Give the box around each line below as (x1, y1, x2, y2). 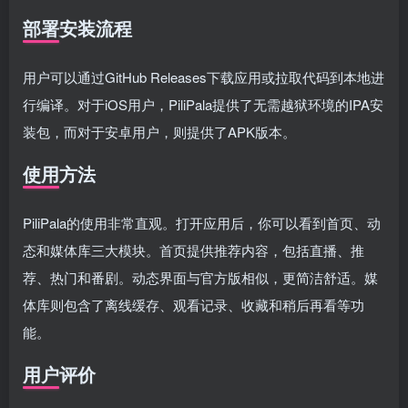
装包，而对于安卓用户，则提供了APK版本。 (23, 122, 296, 141)
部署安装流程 (23, 15, 132, 41)
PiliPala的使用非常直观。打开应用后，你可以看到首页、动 (23, 213, 381, 232)
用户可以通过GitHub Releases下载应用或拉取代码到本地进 (23, 67, 384, 87)
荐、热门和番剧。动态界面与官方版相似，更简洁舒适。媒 (23, 268, 378, 287)
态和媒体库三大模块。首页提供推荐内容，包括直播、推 (23, 240, 364, 260)
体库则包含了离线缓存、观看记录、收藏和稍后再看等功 (23, 295, 364, 314)
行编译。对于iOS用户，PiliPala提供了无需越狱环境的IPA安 (23, 95, 383, 114)
